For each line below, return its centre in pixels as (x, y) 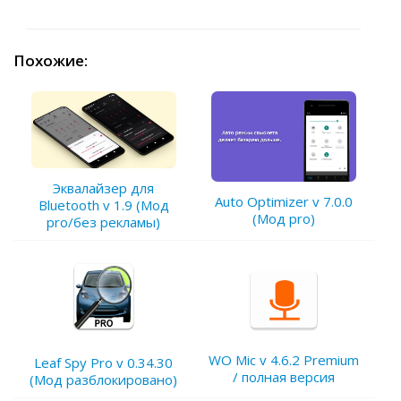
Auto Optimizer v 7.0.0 (284, 201)
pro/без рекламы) (104, 222)
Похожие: (51, 61)
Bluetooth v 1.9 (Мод (103, 205)
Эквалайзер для (104, 188)
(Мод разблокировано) (104, 379)
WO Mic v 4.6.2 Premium (284, 359)
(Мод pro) (284, 218)
